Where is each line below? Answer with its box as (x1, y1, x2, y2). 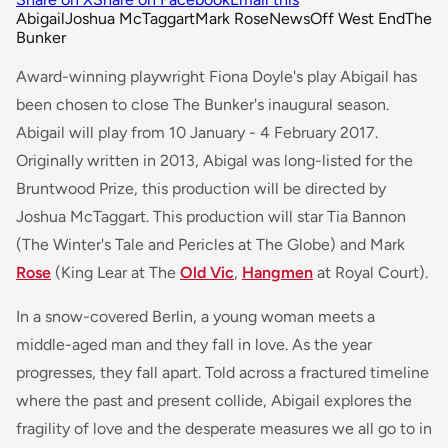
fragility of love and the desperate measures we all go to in (16, 419, 432, 439)
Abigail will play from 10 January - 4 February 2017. (16, 123, 378, 143)
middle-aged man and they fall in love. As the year (16, 335, 372, 355)
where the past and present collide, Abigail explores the (16, 391, 412, 411)
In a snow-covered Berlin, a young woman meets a (16, 307, 375, 327)
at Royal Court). (313, 263, 428, 283)
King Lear (61, 263, 127, 283)
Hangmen (242, 263, 313, 283)
